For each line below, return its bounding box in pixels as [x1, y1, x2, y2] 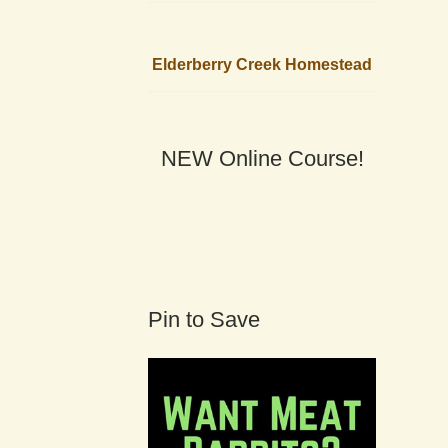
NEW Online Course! [160, 146, 364, 172]
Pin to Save [148, 306, 260, 332]
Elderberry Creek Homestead [152, 56, 372, 74]
